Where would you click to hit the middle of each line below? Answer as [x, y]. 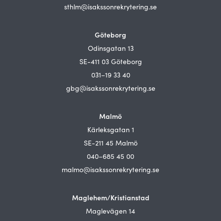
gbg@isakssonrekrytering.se [110, 88]
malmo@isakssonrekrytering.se [110, 169]
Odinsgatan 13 [110, 48]
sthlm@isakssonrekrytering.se [110, 7]
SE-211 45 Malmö [110, 143]
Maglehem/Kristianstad [110, 197]
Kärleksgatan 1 [110, 129]
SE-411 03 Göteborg [110, 61]
